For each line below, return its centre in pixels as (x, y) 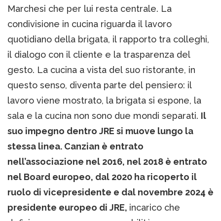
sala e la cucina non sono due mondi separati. (104, 116)
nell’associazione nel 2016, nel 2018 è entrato (107, 162)
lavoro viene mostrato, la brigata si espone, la (104, 101)
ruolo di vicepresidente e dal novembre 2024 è (110, 192)
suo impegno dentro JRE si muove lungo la (100, 131)
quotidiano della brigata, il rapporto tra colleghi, (108, 39)
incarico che (155, 208)
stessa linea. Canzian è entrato (75, 147)
